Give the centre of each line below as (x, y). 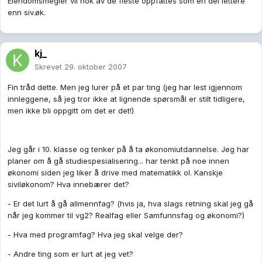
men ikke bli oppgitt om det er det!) (71, 111)
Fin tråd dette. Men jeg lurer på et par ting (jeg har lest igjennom (125, 87)
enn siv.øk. (27, 13)
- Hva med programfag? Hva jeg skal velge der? (95, 235)
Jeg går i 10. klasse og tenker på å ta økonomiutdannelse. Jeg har (128, 149)
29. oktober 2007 (96, 67)
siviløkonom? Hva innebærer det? (68, 185)
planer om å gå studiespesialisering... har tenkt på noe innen (118, 161)
